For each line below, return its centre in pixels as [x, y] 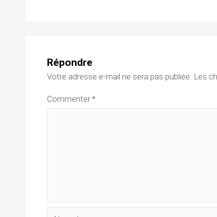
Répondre [70, 63]
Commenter [70, 99]
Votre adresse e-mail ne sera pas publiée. [119, 76]
